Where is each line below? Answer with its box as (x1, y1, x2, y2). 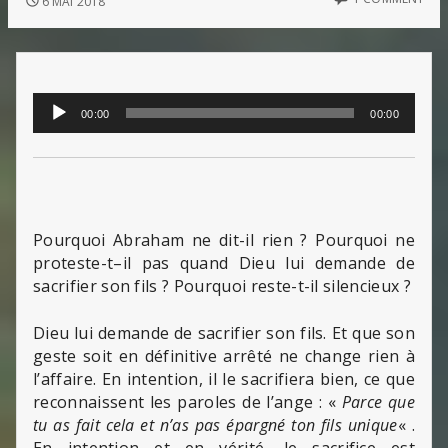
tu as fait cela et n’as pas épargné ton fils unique (33, 413, 398, 436)
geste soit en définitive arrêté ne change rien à (33, 344, 415, 367)
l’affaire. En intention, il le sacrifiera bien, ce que (33, 367, 415, 390)
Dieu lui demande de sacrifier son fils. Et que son (33, 321, 415, 344)
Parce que (341, 390, 415, 413)
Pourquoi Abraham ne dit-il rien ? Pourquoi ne (33, 228, 415, 251)
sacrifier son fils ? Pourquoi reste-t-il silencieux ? (33, 274, 411, 297)
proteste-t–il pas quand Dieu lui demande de (33, 251, 415, 274)
